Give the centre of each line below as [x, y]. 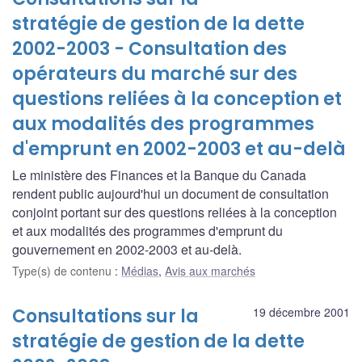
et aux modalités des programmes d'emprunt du [147, 230]
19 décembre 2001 [301, 311]
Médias [140, 270]
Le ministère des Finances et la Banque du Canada [159, 175]
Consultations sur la [105, 316]
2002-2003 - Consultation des [149, 48]
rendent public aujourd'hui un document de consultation [170, 193]
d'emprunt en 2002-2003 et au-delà [179, 149]
